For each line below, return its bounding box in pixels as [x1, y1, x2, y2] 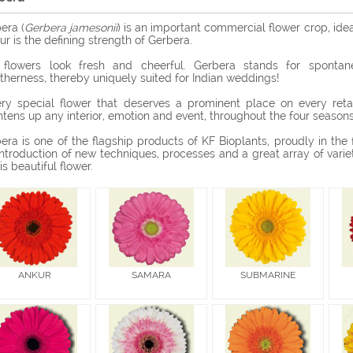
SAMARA [132, 269, 171, 281]
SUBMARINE [240, 269, 295, 281]
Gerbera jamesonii [24, 21, 118, 34]
